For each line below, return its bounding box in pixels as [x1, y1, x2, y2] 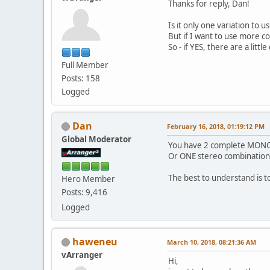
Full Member [61, 59, 108, 71]
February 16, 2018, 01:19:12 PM [167, 121, 265, 131]
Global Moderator [61, 133, 131, 145]
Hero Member [61, 173, 115, 184]
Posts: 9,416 [61, 186, 107, 198]
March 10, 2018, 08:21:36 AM [167, 237, 256, 246]
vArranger [61, 249, 102, 260]
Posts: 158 [61, 72, 100, 84]
